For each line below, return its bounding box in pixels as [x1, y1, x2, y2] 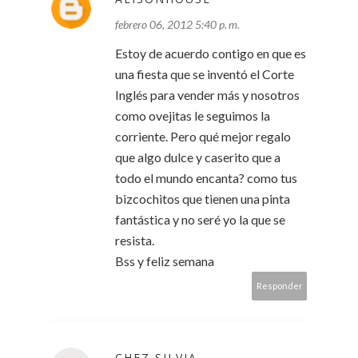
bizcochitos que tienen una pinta [115, 191, 290, 207]
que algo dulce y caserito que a [115, 149, 280, 165]
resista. [115, 233, 154, 249]
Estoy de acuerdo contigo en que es [115, 46, 306, 62]
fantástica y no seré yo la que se [115, 212, 285, 228]
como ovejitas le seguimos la [115, 108, 270, 124]
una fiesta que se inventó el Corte [115, 66, 294, 82]
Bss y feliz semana [115, 253, 214, 269]
